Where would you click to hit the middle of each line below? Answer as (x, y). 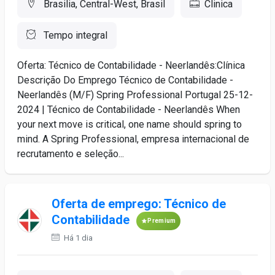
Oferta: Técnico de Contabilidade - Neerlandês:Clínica (131, 65)
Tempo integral (74, 35)
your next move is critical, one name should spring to (130, 124)
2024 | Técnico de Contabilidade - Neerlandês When (129, 110)
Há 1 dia (78, 238)
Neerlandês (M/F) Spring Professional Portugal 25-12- (135, 95)
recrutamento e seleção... (71, 154)
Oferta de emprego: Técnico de (139, 204)
